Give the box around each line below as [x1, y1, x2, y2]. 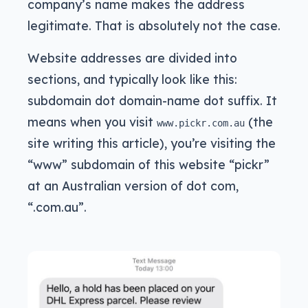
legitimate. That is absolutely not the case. [27, 18, 280, 34]
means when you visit [27, 114, 157, 130]
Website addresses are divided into [27, 50, 237, 66]
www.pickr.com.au [157, 118, 245, 129]
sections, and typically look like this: [27, 71, 237, 87]
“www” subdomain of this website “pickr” [27, 157, 269, 173]
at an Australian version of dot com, [27, 178, 239, 194]
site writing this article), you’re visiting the [27, 135, 276, 151]
